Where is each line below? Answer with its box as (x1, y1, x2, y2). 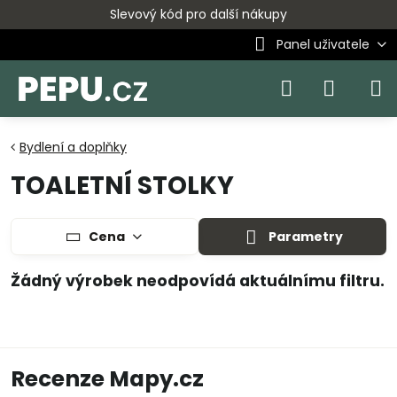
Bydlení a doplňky (19, 138, 127, 156)
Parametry (265, 228, 343, 245)
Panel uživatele (276, 35, 370, 53)
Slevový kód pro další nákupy (110, 5, 287, 23)
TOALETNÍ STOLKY (11, 168, 234, 203)
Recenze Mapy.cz (11, 363, 204, 394)
